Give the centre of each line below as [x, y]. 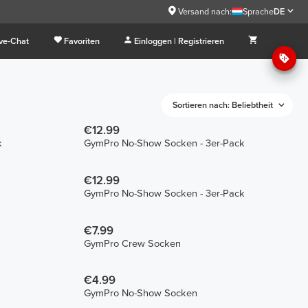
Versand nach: [205, 11]
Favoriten [81, 41]
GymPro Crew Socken [132, 243]
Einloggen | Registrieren [179, 41]
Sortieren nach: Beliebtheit [223, 105]
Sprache [258, 11]
